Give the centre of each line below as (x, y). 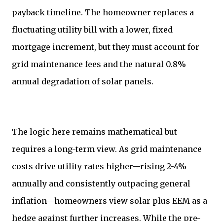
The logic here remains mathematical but (94, 132)
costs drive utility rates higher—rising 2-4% (99, 166)
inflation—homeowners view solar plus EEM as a (110, 201)
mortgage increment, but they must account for (106, 47)
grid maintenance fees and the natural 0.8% (99, 64)
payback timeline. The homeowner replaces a (103, 13)
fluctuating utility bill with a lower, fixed (92, 30)
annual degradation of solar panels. (83, 82)
